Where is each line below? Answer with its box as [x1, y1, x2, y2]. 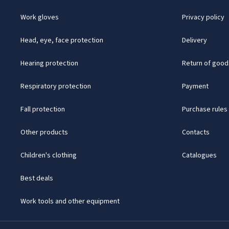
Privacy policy [181, 12, 224, 22]
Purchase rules [181, 104, 227, 114]
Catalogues [181, 150, 217, 161]
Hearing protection [20, 58, 78, 68]
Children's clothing [20, 150, 77, 161]
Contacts [181, 127, 210, 138]
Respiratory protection [20, 81, 91, 91]
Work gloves [20, 12, 59, 22]
